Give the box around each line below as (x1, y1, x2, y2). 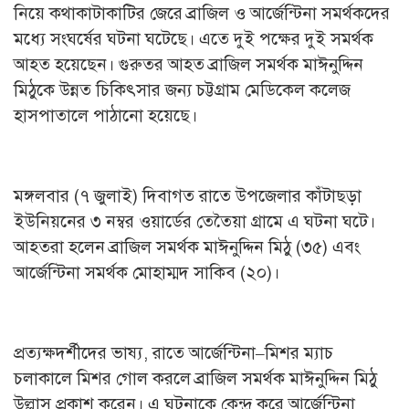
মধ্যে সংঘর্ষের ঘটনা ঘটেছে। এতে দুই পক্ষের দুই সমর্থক (14, 28, 373, 49)
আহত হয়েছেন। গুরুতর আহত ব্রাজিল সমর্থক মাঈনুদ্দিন (14, 54, 363, 75)
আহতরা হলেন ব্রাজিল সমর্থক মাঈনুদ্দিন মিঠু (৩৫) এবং (14, 236, 360, 257)
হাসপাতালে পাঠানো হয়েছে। (14, 105, 197, 126)
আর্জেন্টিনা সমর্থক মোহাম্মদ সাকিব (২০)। (14, 262, 279, 283)
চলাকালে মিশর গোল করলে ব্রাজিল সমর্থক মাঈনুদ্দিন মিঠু (14, 368, 377, 389)
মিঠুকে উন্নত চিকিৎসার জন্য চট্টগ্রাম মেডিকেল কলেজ (14, 79, 351, 100)
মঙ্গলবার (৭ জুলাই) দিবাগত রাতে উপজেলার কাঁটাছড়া (14, 185, 362, 206)
